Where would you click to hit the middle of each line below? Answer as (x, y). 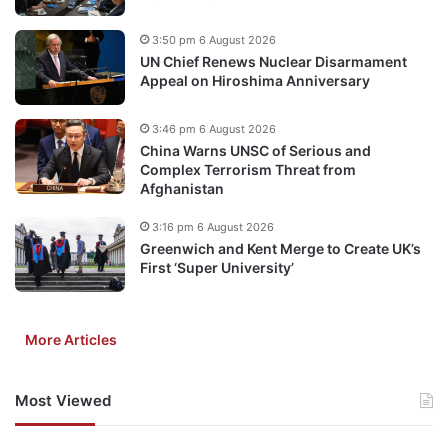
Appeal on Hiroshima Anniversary (255, 80)
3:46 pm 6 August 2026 (214, 128)
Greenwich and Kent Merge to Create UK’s (280, 248)
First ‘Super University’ (217, 267)
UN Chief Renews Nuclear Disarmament (273, 61)
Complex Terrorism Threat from (248, 169)
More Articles (71, 339)
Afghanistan (182, 188)
